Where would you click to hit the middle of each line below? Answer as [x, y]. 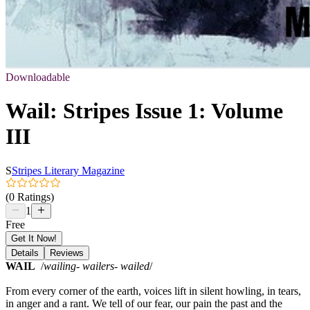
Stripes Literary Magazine [68, 170]
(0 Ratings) [30, 197]
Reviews [67, 253]
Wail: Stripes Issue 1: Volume [144, 111]
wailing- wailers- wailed [97, 266]
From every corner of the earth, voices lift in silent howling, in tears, [153, 291]
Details [25, 253]
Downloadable [38, 77]
